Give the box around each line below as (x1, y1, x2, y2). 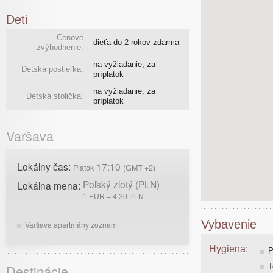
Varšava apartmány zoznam (25, 219, 118, 230)
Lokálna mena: (17, 178, 83, 192)
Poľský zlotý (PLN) (83, 177, 160, 191)
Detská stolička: (26, 91, 83, 101)
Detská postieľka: (21, 64, 83, 74)
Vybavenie (201, 217, 257, 231)
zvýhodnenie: (37, 42, 83, 52)
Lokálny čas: (17, 159, 73, 173)
